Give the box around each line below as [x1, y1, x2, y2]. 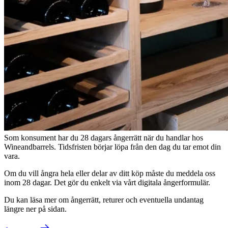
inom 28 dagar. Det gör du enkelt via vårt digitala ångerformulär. [4, 178, 210, 187]
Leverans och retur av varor [4, 85, 152, 99]
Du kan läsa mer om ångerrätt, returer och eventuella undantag [4, 195, 204, 204]
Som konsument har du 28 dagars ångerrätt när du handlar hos [4, 133, 203, 142]
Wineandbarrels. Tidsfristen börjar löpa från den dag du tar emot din [4, 142, 221, 151]
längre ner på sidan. [4, 204, 67, 213]
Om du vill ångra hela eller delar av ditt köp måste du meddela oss [4, 168, 215, 178]
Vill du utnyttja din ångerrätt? [4, 109, 163, 123]
